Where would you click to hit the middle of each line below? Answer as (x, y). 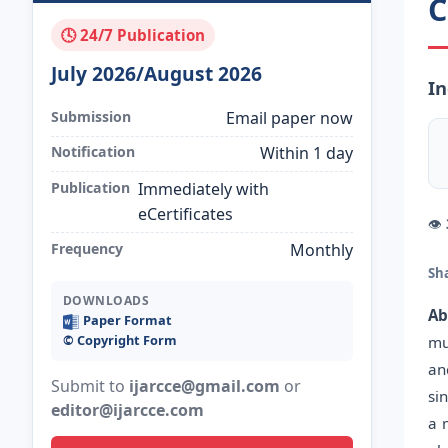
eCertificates (185, 213)
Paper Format (127, 320)
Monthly (322, 249)
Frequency (86, 248)
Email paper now (290, 117)
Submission (90, 116)
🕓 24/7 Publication (132, 34)
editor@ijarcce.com (127, 410)
